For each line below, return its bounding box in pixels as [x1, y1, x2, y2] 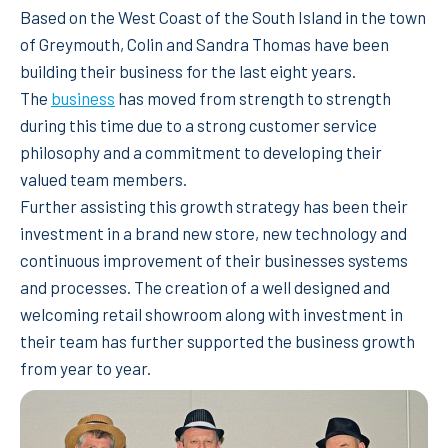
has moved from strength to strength [115, 87, 391, 108]
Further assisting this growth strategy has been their [20, 195, 408, 216]
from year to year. [20, 357, 151, 378]
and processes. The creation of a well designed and [20, 276, 390, 297]
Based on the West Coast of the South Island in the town [20, 6, 426, 27]
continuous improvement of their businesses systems [20, 249, 408, 270]
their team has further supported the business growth [20, 330, 415, 351]
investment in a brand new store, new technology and [20, 222, 407, 243]
